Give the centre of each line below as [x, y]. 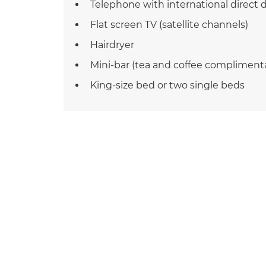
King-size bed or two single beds [167, 85]
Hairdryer [112, 45]
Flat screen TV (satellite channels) [169, 25]
